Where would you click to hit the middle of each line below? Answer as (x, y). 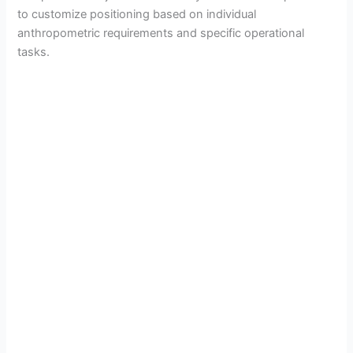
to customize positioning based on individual (137, 15)
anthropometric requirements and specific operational (161, 33)
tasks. (34, 52)
